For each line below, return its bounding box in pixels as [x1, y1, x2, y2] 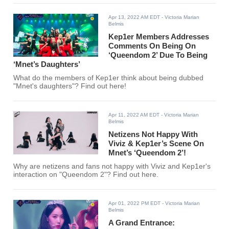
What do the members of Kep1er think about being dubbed [13, 74, 204, 82]
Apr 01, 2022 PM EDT [108, 200, 161, 207]
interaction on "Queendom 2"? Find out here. [13, 171, 159, 179]
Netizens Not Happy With [108, 130, 198, 139]
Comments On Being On [108, 41, 196, 51]
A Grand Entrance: [108, 218, 175, 227]
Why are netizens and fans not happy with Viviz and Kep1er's [13, 163, 211, 171]
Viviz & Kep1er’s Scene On [108, 139, 204, 148]
